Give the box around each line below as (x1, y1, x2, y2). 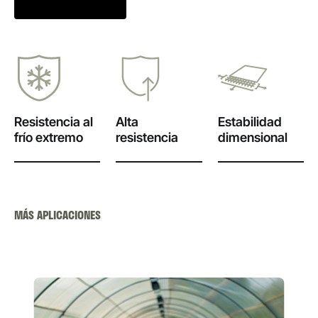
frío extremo (14, 130, 83, 145)
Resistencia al (14, 114, 93, 129)
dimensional (217, 130, 287, 145)
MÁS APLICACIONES (14, 206, 101, 224)
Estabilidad (217, 114, 282, 129)
